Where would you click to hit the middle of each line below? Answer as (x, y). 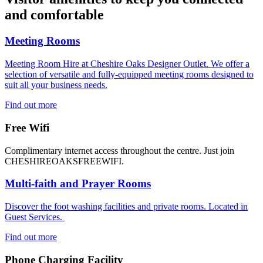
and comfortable (54, 15)
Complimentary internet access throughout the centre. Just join (119, 150)
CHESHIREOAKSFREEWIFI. (65, 161)
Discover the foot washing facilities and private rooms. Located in (126, 206)
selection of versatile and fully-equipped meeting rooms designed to (129, 75)
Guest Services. (35, 217)
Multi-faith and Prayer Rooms (78, 184)
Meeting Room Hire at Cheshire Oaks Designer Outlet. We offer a (127, 64)
